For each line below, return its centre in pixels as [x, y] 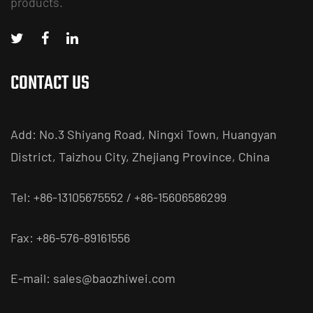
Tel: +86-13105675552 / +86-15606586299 [118, 197]
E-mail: [32, 278]
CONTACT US [50, 83]
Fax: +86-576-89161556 [70, 237]
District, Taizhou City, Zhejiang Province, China [140, 156]
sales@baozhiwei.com [114, 278]
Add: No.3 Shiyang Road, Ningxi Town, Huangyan [144, 134]
